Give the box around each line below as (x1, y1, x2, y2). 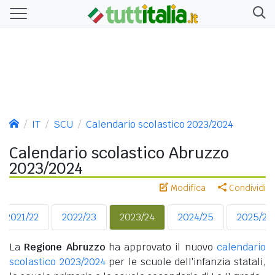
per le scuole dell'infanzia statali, (105, 255, 266, 268)
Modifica (168, 182, 206, 193)
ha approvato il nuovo (104, 240, 217, 254)
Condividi (227, 182, 266, 193)
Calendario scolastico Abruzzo (9, 142, 229, 163)
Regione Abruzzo (24, 240, 105, 254)
